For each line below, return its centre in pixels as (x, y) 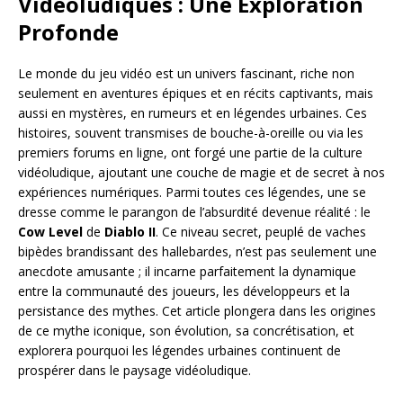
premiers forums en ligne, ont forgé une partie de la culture (190, 152)
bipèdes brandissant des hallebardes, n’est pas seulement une (197, 251)
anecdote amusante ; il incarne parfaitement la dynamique (187, 271)
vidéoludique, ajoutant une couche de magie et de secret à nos (201, 172)
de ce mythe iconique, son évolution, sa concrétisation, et (186, 330)
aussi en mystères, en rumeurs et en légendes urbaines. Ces (193, 112)
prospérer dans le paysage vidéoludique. (134, 370)
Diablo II (130, 231)
